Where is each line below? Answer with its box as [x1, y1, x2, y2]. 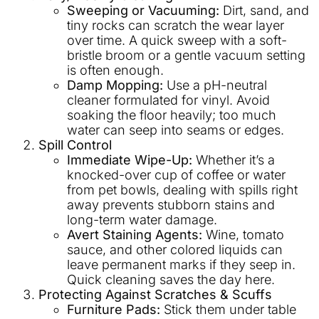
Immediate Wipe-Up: [67, 152, 192, 168]
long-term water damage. [67, 212, 217, 228]
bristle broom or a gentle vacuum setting [67, 48, 305, 63]
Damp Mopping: [67, 78, 163, 93]
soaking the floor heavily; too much [67, 108, 276, 123]
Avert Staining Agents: [67, 227, 202, 243]
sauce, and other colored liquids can [67, 242, 283, 258]
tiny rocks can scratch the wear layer [67, 18, 284, 33]
